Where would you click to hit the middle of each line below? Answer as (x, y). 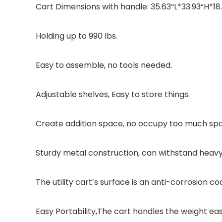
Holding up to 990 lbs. (77, 36)
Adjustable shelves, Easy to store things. (113, 95)
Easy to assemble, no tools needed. (104, 65)
